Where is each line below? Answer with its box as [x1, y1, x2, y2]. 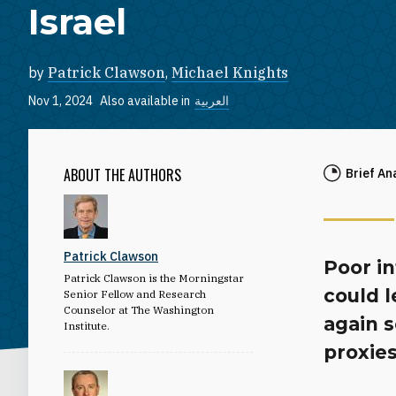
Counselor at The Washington [64, 302, 214, 316]
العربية [194, 93, 229, 109]
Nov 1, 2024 [28, 93, 93, 109]
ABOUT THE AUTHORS [64, 164, 181, 186]
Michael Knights [171, 64, 288, 81]
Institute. [64, 318, 110, 332]
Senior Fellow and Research [64, 286, 206, 301]
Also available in [100, 93, 190, 109]
